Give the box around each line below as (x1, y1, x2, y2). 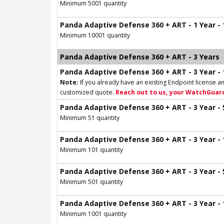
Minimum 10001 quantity (60, 30, 130, 39)
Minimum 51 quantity (60, 113, 119, 122)
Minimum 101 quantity (60, 145, 123, 154)
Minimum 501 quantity (60, 177, 123, 186)
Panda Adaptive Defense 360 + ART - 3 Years (60, 51, 219, 61)
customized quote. (60, 87, 115, 96)
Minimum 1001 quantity (60, 209, 126, 218)
